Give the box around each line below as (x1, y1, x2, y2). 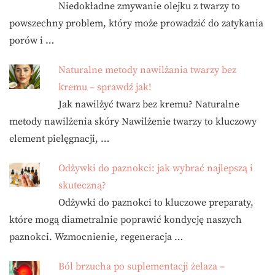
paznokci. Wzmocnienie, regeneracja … (9, 231, 183, 244)
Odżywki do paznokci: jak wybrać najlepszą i (58, 162, 253, 175)
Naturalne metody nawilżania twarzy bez (58, 64, 236, 77)
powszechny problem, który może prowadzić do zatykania (9, 17, 263, 30)
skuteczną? (58, 179, 106, 192)
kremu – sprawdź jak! (58, 81, 152, 94)
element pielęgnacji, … (9, 133, 109, 145)
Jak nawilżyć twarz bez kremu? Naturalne (58, 98, 239, 111)
